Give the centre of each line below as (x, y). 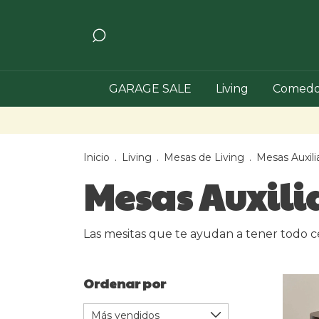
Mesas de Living (204, 158)
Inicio (96, 158)
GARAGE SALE (150, 89)
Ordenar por (125, 283)
